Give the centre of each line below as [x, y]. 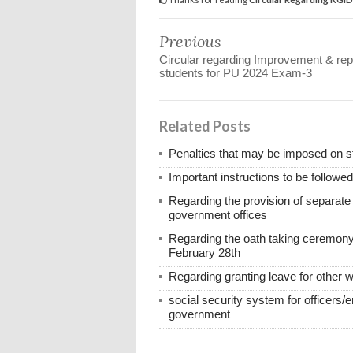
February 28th [204, 252]
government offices [218, 214]
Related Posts [205, 126]
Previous [190, 41]
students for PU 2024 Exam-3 [236, 72]
